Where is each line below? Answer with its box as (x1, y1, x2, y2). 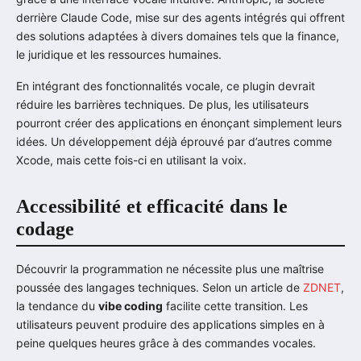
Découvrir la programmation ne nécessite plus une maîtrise (16, 262, 324, 276)
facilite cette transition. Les (163, 299, 308, 313)
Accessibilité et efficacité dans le (16, 195, 288, 217)
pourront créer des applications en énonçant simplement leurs (16, 115, 342, 130)
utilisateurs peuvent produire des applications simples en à (16, 317, 325, 332)
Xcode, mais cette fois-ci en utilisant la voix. (16, 152, 247, 167)
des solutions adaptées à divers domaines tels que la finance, (16, 28, 339, 43)
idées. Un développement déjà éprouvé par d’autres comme (16, 134, 332, 148)
